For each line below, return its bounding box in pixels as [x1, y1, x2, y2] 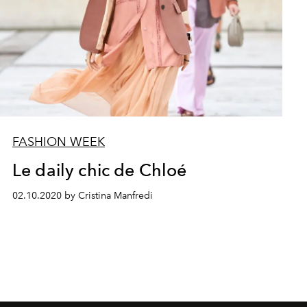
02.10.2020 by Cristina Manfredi [12, 189, 153, 201]
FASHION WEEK [12, 134, 105, 149]
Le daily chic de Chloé [12, 159, 187, 180]
